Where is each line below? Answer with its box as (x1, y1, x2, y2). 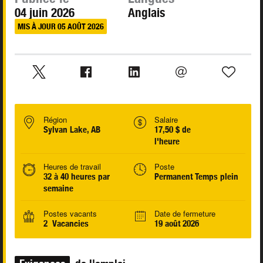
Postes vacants (43, 208, 97, 220)
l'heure (154, 136, 180, 147)
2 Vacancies (43, 218, 89, 229)
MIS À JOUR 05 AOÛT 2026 (18, 21, 104, 31)
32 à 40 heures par (43, 171, 110, 182)
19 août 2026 (154, 218, 199, 229)
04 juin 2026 (15, 5, 75, 21)
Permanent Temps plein (154, 171, 238, 182)
